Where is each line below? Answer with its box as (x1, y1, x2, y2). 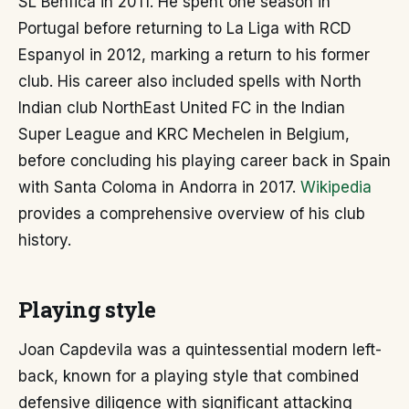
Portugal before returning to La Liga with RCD (18, 19, 351, 38)
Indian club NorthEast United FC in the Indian (18, 99, 345, 118)
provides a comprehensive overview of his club (18, 204, 365, 224)
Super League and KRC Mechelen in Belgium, (18, 125, 350, 144)
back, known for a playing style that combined (18, 367, 359, 386)
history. (18, 231, 71, 250)
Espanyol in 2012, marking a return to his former (18, 46, 370, 65)
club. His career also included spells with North (18, 72, 362, 91)
